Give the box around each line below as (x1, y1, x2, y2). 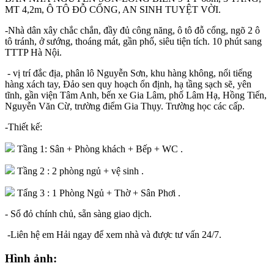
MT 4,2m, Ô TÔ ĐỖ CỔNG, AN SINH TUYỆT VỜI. (5, 4, 221, 15)
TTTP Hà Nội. (5, 47, 62, 58)
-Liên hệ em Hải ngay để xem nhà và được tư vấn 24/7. (5, 229, 221, 240)
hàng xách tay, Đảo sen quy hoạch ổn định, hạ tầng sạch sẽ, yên (5, 79, 251, 90)
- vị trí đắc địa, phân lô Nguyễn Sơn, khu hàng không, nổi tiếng (5, 68, 252, 79)
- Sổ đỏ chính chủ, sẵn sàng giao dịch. (5, 209, 152, 220)
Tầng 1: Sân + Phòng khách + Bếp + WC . (15, 144, 183, 155)
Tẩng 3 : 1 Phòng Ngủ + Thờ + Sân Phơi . (15, 188, 180, 199)
